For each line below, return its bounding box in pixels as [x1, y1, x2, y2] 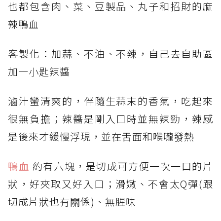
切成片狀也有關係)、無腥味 [8, 194, 136, 209]
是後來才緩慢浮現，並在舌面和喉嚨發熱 [8, 129, 194, 144]
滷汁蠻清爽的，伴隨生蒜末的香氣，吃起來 [8, 93, 213, 108]
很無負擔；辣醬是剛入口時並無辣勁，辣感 [8, 111, 213, 126]
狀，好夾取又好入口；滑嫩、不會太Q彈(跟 [8, 176, 213, 191]
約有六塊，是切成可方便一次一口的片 [32, 158, 214, 173]
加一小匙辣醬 [8, 64, 70, 78]
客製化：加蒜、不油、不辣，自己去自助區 [8, 46, 213, 61]
